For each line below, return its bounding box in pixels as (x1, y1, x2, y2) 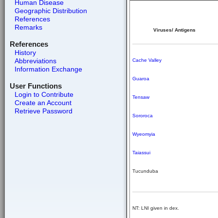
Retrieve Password (14, 107, 73, 115)
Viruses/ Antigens (153, 27, 196, 33)
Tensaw (132, 94, 149, 100)
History (14, 49, 36, 56)
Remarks (14, 23, 42, 31)
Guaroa (132, 76, 149, 81)
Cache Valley (132, 57, 162, 63)
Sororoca (132, 113, 153, 118)
